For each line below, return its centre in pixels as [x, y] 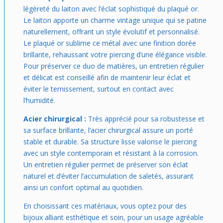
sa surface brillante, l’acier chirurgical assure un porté [108, 130]
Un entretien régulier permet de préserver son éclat [106, 165]
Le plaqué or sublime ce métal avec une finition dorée [110, 43]
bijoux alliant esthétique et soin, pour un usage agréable [113, 217]
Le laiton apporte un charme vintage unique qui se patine [115, 20]
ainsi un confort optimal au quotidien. [83, 187]
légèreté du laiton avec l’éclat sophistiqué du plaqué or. [111, 9]
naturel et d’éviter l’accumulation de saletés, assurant [109, 176]
